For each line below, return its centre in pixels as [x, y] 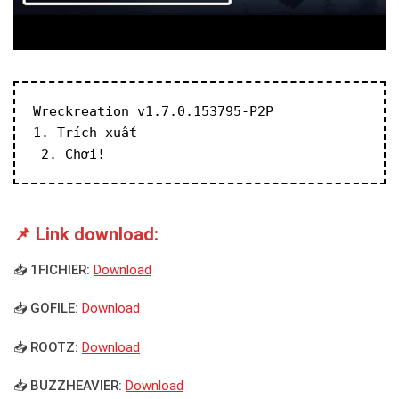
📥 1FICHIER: [52, 269]
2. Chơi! [69, 155]
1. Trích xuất [85, 133]
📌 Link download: [86, 234]
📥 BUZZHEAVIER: [68, 386]
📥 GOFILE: [46, 309]
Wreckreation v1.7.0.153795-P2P [153, 112]
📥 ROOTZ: [46, 347]
